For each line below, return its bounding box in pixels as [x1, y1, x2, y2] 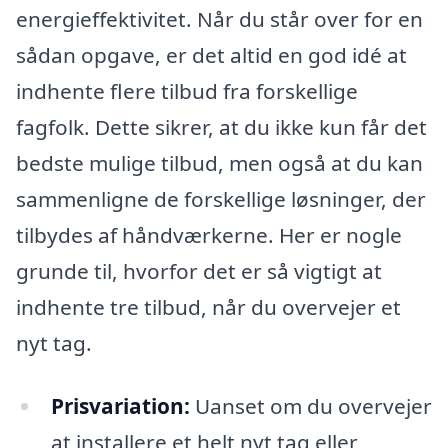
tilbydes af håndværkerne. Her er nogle [16, 220, 402, 249]
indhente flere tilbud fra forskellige [16, 76, 358, 105]
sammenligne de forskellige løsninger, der [16, 184, 426, 213]
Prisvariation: [50, 392, 190, 421]
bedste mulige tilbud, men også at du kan [16, 148, 423, 177]
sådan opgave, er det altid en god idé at [16, 40, 407, 69]
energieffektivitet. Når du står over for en [16, 4, 423, 33]
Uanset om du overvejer [189, 392, 432, 421]
